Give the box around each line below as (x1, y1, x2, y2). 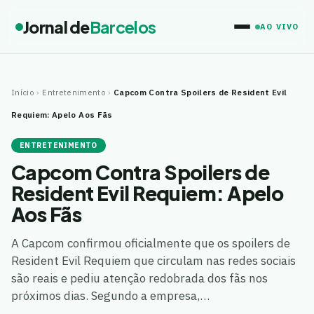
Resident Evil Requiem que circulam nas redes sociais (11, 253, 296, 268)
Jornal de (23, 16, 90, 37)
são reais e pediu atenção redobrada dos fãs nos (11, 271, 268, 286)
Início (11, 87, 35, 97)
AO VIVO (260, 22, 299, 32)
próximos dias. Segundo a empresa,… (11, 288, 210, 303)
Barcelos (89, 16, 156, 37)
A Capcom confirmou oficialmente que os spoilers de (11, 235, 290, 251)
